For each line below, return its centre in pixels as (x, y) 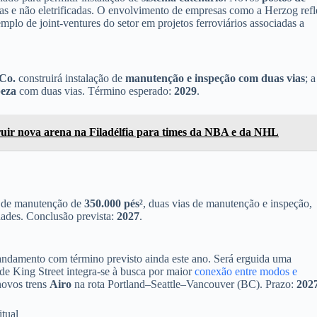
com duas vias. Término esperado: (95, 91)
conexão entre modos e (246, 272)
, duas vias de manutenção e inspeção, (227, 204)
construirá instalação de (70, 79)
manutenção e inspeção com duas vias (215, 79)
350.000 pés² (114, 204)
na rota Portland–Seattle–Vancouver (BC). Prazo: (184, 284)
